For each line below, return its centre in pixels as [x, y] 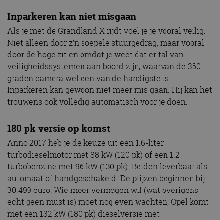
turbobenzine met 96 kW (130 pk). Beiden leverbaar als [107, 166]
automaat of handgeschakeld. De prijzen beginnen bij [106, 178]
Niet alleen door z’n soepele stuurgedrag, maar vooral [106, 43]
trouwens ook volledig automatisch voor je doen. [97, 102]
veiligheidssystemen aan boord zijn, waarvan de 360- [106, 67]
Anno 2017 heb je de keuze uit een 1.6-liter [85, 143]
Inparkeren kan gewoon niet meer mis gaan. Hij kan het [110, 90]
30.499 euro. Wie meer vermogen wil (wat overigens [103, 190]
